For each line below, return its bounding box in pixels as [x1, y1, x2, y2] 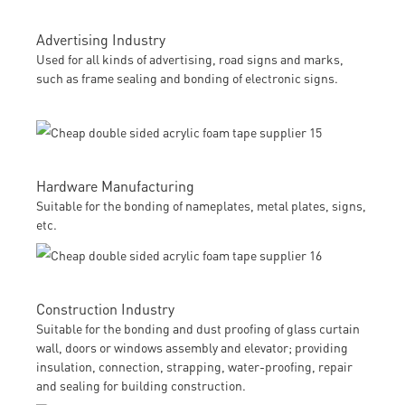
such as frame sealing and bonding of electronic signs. [36, 69, 338, 86]
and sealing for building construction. [36, 376, 246, 393]
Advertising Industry [36, 29, 165, 49]
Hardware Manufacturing [36, 175, 194, 195]
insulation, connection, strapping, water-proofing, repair [36, 357, 353, 374]
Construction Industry [36, 298, 174, 318]
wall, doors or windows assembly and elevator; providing [36, 338, 348, 355]
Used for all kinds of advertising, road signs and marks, [36, 50, 344, 67]
